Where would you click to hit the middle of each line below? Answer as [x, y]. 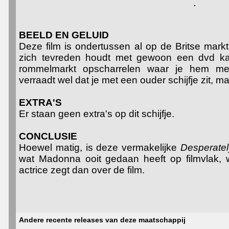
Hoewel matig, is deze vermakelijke [100, 147]
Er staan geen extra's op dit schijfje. [97, 114]
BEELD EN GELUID [64, 35]
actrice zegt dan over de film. [83, 170]
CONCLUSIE [48, 136]
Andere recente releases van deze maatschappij [102, 220]
